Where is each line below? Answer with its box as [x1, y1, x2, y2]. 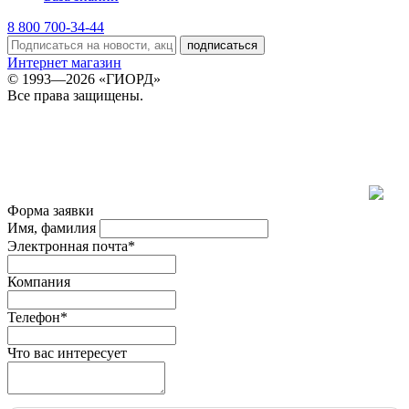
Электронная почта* [7, 237, 135, 254]
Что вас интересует [7, 344, 127, 361]
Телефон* [7, 309, 68, 325]
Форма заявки [7, 202, 94, 218]
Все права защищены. [7, 87, 143, 103]
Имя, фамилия [7, 219, 96, 236]
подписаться [187, 37, 257, 52]
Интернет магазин [7, 54, 121, 70]
